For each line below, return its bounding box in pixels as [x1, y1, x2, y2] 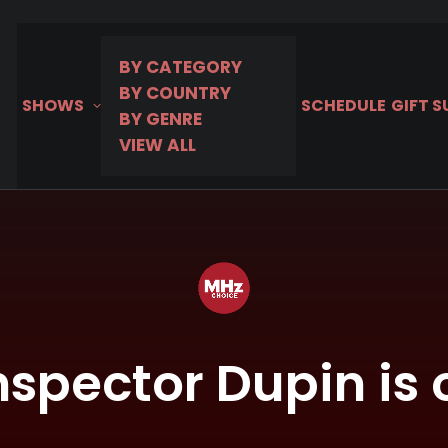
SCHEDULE [301, 94, 386, 117]
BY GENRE [119, 107, 202, 131]
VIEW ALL [119, 133, 196, 157]
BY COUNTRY [119, 81, 231, 105]
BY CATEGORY [119, 55, 242, 79]
